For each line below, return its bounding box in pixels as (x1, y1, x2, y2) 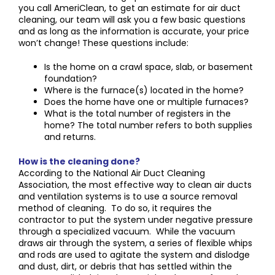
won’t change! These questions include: (18, 36, 188, 49)
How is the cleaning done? (18, 155, 140, 168)
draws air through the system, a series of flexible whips (18, 236, 252, 249)
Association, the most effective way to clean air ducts (18, 178, 252, 191)
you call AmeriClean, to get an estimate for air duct (18, 1, 241, 14)
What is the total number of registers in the (44, 107, 231, 120)
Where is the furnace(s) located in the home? (44, 83, 244, 96)
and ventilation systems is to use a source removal (18, 190, 238, 203)
